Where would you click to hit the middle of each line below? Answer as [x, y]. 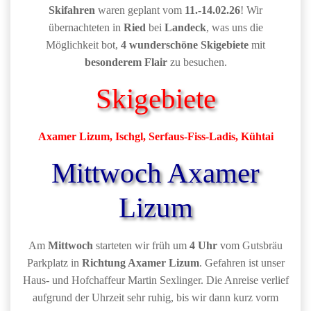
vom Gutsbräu [250, 245]
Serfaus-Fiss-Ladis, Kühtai [211, 136]
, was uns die [234, 27]
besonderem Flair [126, 62]
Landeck [185, 27]
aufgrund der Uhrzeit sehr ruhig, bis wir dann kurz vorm [155, 297]
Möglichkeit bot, [83, 45]
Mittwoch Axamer [155, 173]
